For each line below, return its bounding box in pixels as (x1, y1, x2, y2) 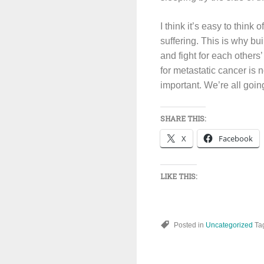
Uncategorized (206, 221, 253, 229)
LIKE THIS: (160, 171, 197, 181)
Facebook (219, 133, 253, 144)
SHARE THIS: (160, 114, 206, 123)
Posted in (174, 221, 206, 229)
